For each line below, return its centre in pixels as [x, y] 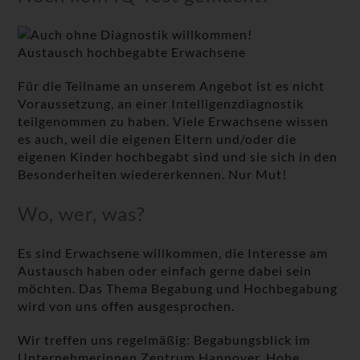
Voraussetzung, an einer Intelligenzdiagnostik [161, 104]
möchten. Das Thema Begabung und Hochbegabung [178, 288]
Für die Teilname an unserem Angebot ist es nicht [172, 86]
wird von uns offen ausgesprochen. [127, 306]
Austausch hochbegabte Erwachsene [132, 52]
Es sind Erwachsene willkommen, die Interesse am [173, 253]
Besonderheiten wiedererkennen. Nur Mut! [153, 174]
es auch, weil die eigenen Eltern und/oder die [157, 139]
